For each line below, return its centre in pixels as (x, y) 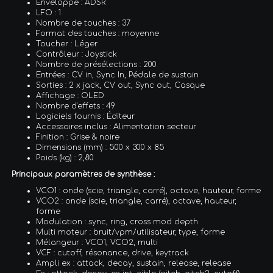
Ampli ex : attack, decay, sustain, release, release (134, 263)
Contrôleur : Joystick (77, 54)
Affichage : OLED (70, 95)
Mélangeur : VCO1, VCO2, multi (97, 242)
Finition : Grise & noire (78, 137)
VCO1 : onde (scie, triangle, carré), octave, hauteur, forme (149, 190)
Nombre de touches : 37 (83, 23)
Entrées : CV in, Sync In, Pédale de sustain (118, 75)
